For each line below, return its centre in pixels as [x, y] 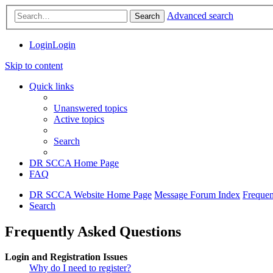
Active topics [79, 119]
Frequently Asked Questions [93, 231]
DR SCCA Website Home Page [90, 194]
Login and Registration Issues [66, 257]
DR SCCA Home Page [74, 163]
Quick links [51, 86]
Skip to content [34, 65]
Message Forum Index [197, 194]
